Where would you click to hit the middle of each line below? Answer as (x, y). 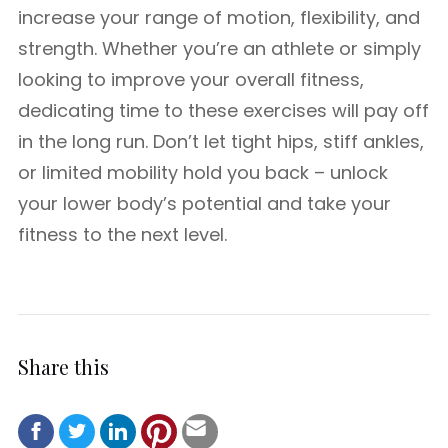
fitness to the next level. (122, 234)
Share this (63, 366)
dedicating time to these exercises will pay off (223, 110)
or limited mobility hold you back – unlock (203, 172)
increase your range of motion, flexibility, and (219, 17)
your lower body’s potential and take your (204, 203)
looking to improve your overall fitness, (191, 79)
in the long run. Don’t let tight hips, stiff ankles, (221, 141)
